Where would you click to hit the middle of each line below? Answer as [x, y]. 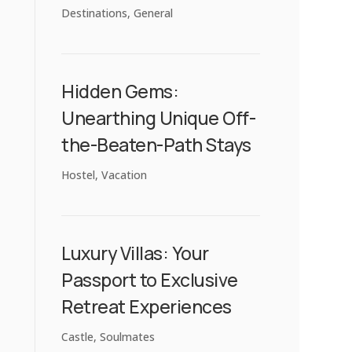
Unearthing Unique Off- [159, 117]
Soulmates [128, 336]
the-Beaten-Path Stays [156, 144]
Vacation [125, 174]
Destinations [95, 13]
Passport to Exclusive [150, 279]
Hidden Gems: [120, 91]
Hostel [79, 174]
